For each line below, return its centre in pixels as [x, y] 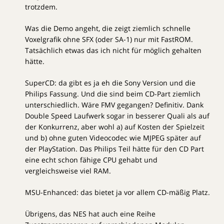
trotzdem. [41, 6]
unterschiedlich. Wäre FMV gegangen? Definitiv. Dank [114, 104]
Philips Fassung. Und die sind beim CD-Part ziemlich [113, 93]
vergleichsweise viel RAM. [68, 170]
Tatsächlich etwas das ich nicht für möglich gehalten [113, 50]
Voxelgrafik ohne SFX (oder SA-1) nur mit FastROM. [109, 39]
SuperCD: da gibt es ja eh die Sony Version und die [110, 82]
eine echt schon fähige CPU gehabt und [91, 159]
